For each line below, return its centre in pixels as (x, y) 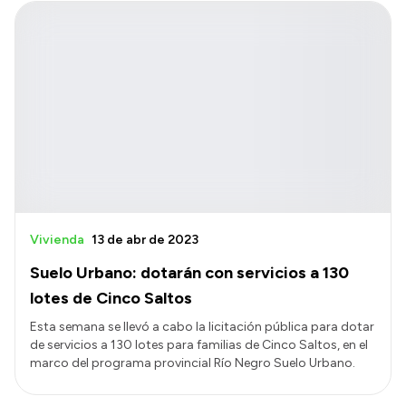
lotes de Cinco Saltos (111, 298)
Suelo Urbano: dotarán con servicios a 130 (189, 272)
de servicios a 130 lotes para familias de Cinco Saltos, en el (199, 344)
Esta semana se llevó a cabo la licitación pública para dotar (202, 326)
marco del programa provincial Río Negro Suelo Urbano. (193, 362)
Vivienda (57, 239)
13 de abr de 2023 (145, 239)
